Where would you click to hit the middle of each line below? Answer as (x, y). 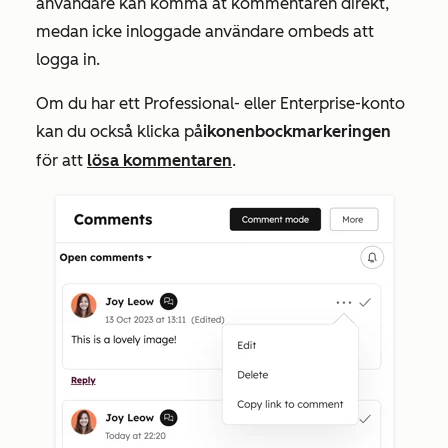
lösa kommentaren (159, 161)
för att (61, 161)
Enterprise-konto (342, 104)
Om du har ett (90, 104)
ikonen (229, 132)
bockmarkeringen (323, 132)
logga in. (70, 60)
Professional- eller (212, 104)
